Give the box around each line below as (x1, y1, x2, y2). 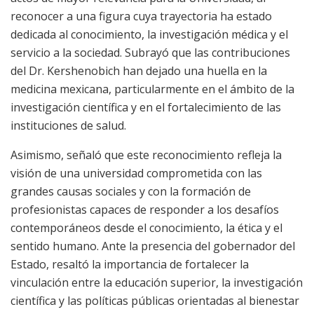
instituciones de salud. (11, 118, 126, 134)
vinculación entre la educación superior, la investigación (11, 275, 303, 291)
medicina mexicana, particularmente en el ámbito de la (11, 81, 294, 97)
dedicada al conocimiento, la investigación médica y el (11, 27, 288, 43)
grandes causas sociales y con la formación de (11, 184, 251, 200)
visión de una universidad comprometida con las (11, 165, 262, 182)
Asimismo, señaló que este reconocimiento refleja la (11, 147, 282, 163)
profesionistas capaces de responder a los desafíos (11, 202, 279, 218)
